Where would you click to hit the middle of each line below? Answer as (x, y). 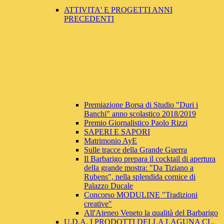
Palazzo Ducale (108, 186)
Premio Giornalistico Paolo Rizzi (136, 123)
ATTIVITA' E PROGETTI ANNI (118, 10)
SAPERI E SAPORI (117, 132)
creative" (98, 204)
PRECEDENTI (89, 19)
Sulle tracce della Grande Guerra (135, 150)
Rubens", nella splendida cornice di (140, 177)
